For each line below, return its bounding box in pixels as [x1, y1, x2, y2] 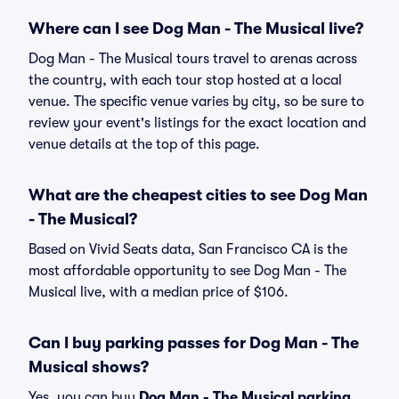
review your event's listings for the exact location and [28, 115, 366, 131]
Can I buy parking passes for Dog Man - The [28, 334, 359, 352]
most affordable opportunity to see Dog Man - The [28, 263, 346, 279]
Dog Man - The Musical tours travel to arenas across [28, 51, 357, 67]
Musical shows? [28, 358, 149, 376]
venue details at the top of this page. [28, 136, 260, 152]
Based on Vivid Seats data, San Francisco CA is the [28, 241, 347, 257]
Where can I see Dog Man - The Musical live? [28, 20, 363, 37]
